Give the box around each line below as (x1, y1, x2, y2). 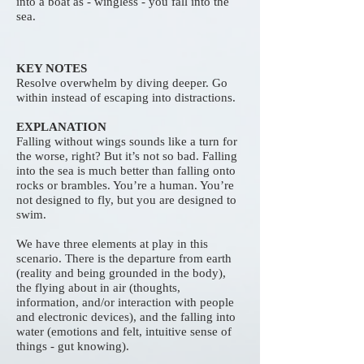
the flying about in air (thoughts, (16, 281, 180, 294)
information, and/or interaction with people (16, 296, 234, 309)
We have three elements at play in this (16, 237, 208, 250)
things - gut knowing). (16, 340, 132, 353)
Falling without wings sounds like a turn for (16, 135, 237, 148)
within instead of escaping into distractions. (16, 91, 239, 104)
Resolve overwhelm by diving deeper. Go (16, 76, 227, 89)
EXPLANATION (16, 120, 106, 133)
